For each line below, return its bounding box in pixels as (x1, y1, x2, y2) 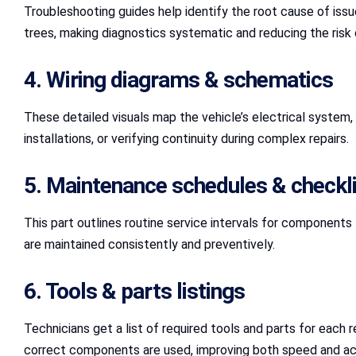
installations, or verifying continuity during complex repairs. (24, 131, 349, 147)
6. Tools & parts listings (24, 278, 245, 305)
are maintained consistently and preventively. (24, 237, 275, 253)
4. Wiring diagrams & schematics (24, 67, 333, 94)
